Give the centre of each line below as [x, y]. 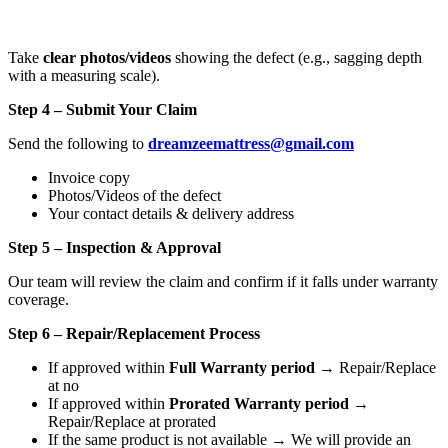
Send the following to [78, 144]
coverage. [38, 300]
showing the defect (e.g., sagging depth [298, 58]
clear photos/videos [109, 58]
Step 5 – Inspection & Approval [114, 248]
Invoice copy [89, 178]
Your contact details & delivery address [171, 214]
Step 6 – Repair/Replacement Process [134, 334]
